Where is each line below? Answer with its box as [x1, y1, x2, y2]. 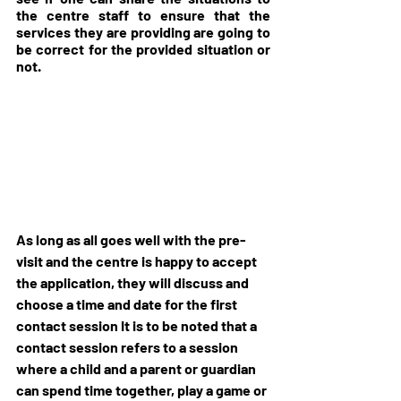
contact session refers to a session [16, 338, 241, 356]
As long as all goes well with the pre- [16, 231, 246, 249]
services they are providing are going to [16, 23, 270, 41]
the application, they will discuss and [16, 274, 252, 292]
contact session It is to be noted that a [16, 317, 260, 335]
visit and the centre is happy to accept [16, 252, 260, 270]
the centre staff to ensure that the [16, 6, 270, 24]
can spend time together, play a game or [16, 381, 269, 399]
